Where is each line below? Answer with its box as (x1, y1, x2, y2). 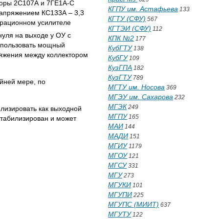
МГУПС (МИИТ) (108, 200, 159, 208)
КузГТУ (108, 73, 131, 81)
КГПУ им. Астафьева (108, 5, 178, 13)
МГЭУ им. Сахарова (108, 93, 173, 101)
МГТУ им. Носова (108, 83, 165, 91)
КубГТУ (108, 44, 132, 52)
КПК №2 (108, 34, 134, 42)
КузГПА (108, 64, 132, 71)
